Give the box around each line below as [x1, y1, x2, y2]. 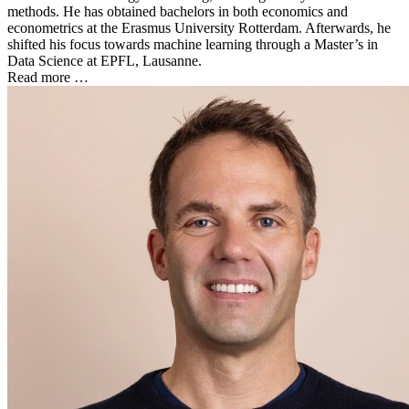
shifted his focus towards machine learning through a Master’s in [7, 37, 378, 53]
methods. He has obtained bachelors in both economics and [7, 4, 348, 20]
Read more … [7, 69, 89, 86]
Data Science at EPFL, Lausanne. [7, 53, 202, 69]
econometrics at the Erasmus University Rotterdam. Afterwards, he [7, 20, 391, 37]
